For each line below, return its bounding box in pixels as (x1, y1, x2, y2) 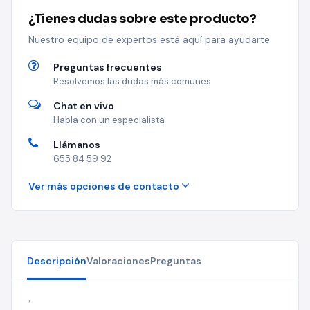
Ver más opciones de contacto (28, 180, 181, 192)
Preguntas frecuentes (53, 61, 162, 73)
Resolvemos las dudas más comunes (53, 75, 211, 87)
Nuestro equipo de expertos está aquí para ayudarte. (28, 33, 272, 46)
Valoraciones (86, 255, 150, 267)
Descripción (27, 255, 86, 267)
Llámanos (53, 138, 100, 151)
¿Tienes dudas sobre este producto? (28, 11, 257, 26)
